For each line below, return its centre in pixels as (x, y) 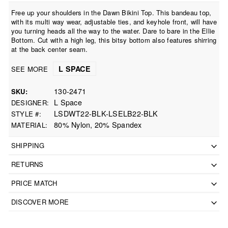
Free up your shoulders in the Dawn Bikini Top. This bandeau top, (111, 12)
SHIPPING (28, 145)
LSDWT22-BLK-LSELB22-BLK (106, 113)
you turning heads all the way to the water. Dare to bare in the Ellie (113, 31)
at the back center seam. (50, 49)
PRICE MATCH (34, 183)
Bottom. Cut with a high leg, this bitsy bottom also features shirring (114, 40)
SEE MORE (31, 69)
